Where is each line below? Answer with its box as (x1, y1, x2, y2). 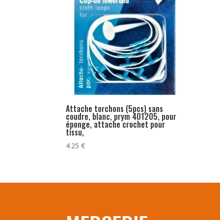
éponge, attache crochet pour (66, 118, 165, 131)
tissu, (66, 126, 84, 138)
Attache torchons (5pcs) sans (66, 103, 164, 115)
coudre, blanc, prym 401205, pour (66, 110, 177, 123)
